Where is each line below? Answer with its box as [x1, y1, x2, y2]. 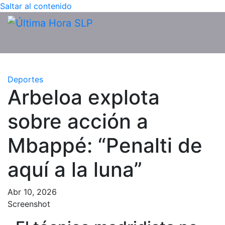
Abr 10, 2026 [8, 186, 57, 197]
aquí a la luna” [8, 157, 142, 182]
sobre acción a [8, 108, 148, 134]
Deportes [8, 74, 43, 84]
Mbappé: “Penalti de [8, 133, 202, 158]
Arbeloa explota [8, 84, 160, 109]
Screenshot [8, 198, 50, 209]
